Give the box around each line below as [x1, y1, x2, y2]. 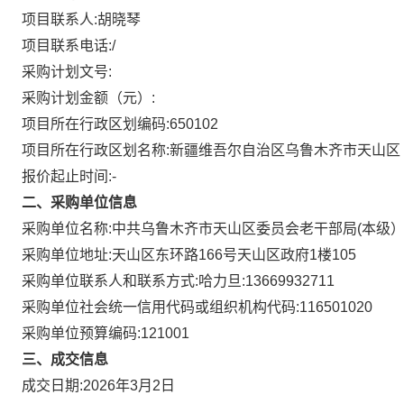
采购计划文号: [22, 64, 112, 79]
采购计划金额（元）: [22, 90, 155, 106]
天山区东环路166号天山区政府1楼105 [112, 247, 356, 262]
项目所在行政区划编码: [22, 116, 170, 132]
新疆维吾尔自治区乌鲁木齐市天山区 [170, 142, 400, 158]
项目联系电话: [22, 38, 112, 53]
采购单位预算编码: [22, 326, 141, 341]
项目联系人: [22, 12, 97, 27]
